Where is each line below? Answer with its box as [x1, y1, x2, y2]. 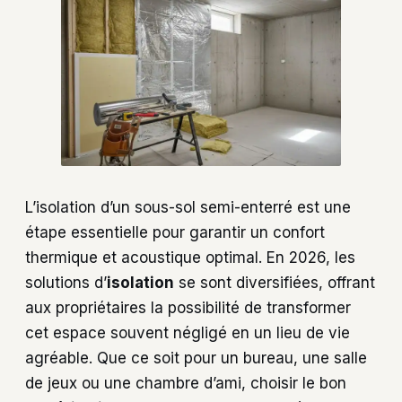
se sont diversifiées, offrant [174, 273, 375, 292]
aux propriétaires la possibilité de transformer [25, 298, 351, 317]
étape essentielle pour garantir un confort [25, 223, 325, 241]
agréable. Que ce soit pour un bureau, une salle [25, 348, 367, 367]
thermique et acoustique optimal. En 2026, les [25, 248, 355, 267]
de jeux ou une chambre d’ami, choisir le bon [25, 373, 346, 392]
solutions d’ [25, 273, 107, 292]
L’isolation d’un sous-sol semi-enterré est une [25, 197, 351, 216]
